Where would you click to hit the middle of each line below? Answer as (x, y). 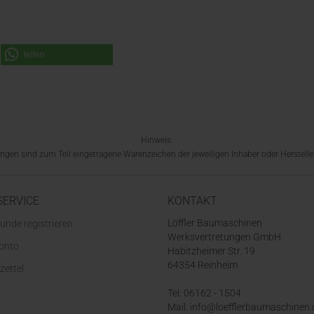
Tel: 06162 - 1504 (204, 293)
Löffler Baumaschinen (215, 223)
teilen (34, 55)
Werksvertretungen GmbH (224, 237)
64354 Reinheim (203, 265)
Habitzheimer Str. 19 (211, 251)
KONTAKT (192, 201)
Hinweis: (157, 140)
